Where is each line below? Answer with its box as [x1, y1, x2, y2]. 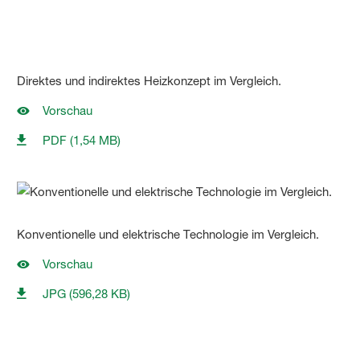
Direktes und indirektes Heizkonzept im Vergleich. [17, 73, 285, 89]
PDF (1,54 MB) [43, 133, 121, 149]
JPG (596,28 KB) [43, 286, 131, 302]
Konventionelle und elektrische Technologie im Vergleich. [17, 227, 320, 243]
